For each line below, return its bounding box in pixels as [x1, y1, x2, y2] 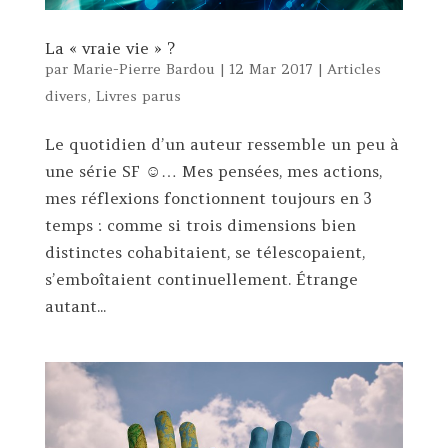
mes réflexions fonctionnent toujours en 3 [44, 188, 372, 209]
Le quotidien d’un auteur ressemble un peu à [44, 134, 399, 155]
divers [44, 87, 87, 106]
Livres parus [95, 87, 181, 106]
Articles [326, 60, 381, 79]
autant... [44, 296, 106, 317]
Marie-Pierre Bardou [72, 60, 215, 79]
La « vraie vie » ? [44, 38, 175, 59]
